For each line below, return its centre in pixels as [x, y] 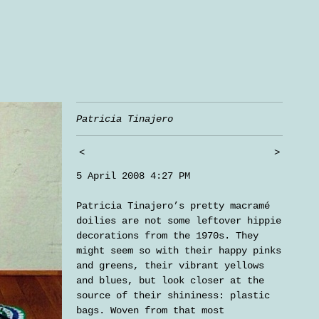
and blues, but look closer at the [170, 280]
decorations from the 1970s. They [167, 235]
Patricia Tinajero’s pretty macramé [173, 205]
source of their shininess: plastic [173, 295]
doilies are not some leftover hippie [179, 220]
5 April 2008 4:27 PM [133, 176]
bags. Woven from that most [150, 310]
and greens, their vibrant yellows [170, 265]
